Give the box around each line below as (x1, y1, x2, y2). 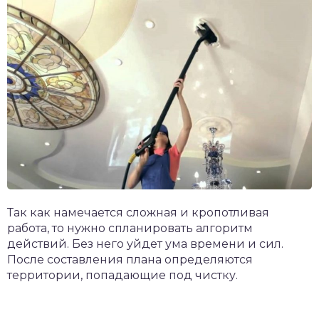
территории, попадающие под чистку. (7, 268, 238, 283)
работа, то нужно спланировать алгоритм (7, 221, 253, 236)
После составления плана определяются (7, 253, 253, 267)
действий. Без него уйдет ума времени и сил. (7, 237, 283, 251)
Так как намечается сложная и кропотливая (7, 206, 269, 220)
